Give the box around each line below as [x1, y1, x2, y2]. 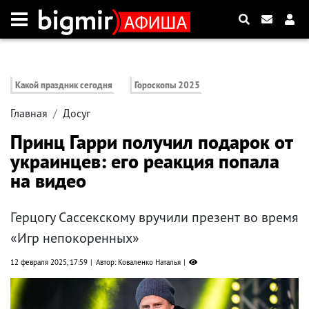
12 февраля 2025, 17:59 [10, 257, 88, 268]
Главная [10, 106, 48, 121]
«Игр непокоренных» [10, 229, 139, 248]
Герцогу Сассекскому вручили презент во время [10, 208, 299, 227]
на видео [10, 168, 86, 194]
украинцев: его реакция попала [10, 148, 279, 175]
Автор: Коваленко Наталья [96, 257, 181, 268]
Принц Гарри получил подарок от [10, 129, 292, 155]
